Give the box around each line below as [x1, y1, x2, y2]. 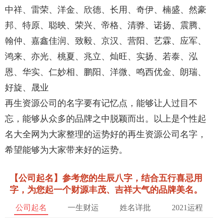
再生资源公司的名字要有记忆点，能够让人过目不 [5, 98, 198, 109]
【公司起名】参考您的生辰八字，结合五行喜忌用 [10, 173, 202, 183]
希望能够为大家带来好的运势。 [5, 145, 127, 155]
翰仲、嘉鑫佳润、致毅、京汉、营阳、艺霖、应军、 [5, 36, 206, 46]
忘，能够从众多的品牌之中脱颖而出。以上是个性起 [5, 114, 206, 124]
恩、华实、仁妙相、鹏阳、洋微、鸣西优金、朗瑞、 [5, 67, 206, 77]
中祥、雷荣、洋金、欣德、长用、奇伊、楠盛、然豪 [5, 5, 206, 15]
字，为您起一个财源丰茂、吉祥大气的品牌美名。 [10, 185, 202, 195]
